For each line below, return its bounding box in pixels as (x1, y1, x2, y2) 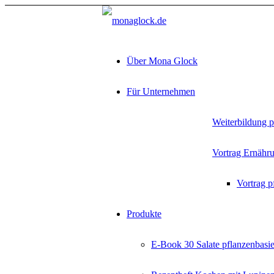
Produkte (127, 209, 161, 219)
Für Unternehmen (127, 86, 195, 97)
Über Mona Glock (127, 56, 198, 66)
